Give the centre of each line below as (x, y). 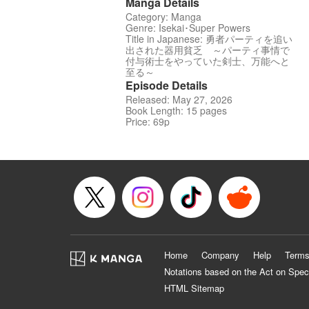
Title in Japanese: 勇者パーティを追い (209, 39)
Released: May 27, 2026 (179, 100)
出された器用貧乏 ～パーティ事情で (208, 50)
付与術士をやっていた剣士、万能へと (208, 61)
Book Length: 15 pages (176, 111)
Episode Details (167, 86)
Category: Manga (163, 17)
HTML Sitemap (194, 288)
